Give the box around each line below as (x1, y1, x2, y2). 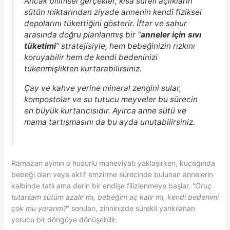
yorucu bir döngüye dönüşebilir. (11, 215, 117, 224)
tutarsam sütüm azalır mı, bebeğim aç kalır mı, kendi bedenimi (11, 193, 219, 202)
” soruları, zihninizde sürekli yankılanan (66, 204, 195, 213)
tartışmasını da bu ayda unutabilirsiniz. (46, 117, 195, 127)
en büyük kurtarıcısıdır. (24, 105, 110, 116)
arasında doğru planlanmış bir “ (24, 30, 141, 40)
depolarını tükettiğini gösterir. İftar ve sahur (24, 18, 187, 29)
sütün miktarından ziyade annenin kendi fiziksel (24, 7, 202, 17)
